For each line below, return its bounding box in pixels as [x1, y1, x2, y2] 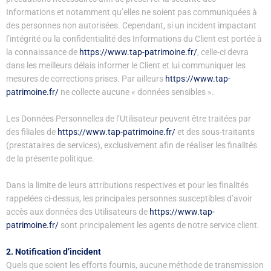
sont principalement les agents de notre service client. [59, 220, 260, 230]
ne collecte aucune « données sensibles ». [59, 87, 214, 97]
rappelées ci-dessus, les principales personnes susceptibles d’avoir [6, 194, 252, 204]
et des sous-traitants [175, 127, 255, 137]
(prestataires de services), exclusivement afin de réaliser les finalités [6, 140, 257, 151]
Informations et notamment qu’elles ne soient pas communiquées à [6, 7, 257, 18]
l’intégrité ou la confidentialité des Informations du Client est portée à [6, 34, 262, 44]
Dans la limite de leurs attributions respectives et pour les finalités [6, 180, 249, 191]
